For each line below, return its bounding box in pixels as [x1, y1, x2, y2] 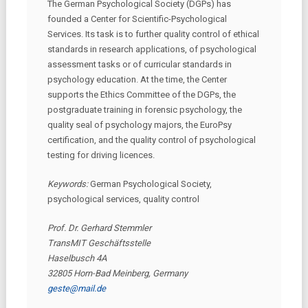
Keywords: [47, 179, 90, 189]
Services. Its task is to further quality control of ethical [47, 29, 259, 39]
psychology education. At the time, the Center [47, 74, 227, 85]
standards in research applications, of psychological [47, 44, 256, 54]
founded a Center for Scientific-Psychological [47, 14, 227, 24]
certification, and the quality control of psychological [47, 135, 256, 145]
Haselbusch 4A [47, 253, 107, 263]
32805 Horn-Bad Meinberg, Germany [47, 268, 188, 278]
